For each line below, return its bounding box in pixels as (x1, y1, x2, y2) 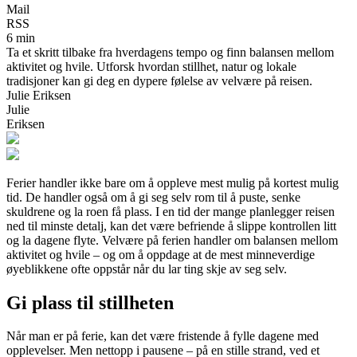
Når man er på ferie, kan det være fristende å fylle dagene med (6, 329, 319, 343)
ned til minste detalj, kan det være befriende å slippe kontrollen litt (6, 218, 336, 233)
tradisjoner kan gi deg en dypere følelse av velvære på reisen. (6, 73, 312, 88)
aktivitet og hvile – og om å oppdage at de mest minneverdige (6, 247, 315, 261)
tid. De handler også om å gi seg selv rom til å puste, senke (6, 190, 300, 204)
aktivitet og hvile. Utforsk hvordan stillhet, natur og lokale (6, 59, 296, 73)
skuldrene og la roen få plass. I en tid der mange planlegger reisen (6, 204, 335, 218)
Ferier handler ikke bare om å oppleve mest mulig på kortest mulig (6, 175, 339, 190)
